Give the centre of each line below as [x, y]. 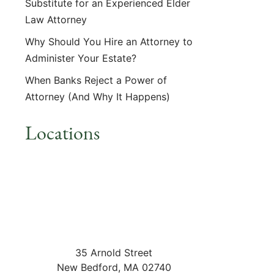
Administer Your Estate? [81, 58]
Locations [62, 133]
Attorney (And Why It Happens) [98, 97]
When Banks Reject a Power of [96, 80]
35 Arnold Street [114, 253]
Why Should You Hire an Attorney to [109, 42]
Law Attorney [57, 20]
